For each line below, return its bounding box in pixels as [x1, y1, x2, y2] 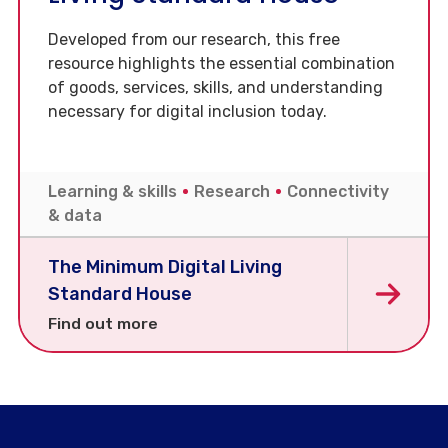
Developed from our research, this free [48, 30, 340, 50]
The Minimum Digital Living [48, 256, 282, 279]
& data [48, 206, 102, 226]
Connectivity [287, 182, 389, 202]
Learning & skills [48, 182, 181, 202]
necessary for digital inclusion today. [48, 102, 327, 122]
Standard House [48, 283, 192, 306]
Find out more [48, 314, 158, 334]
